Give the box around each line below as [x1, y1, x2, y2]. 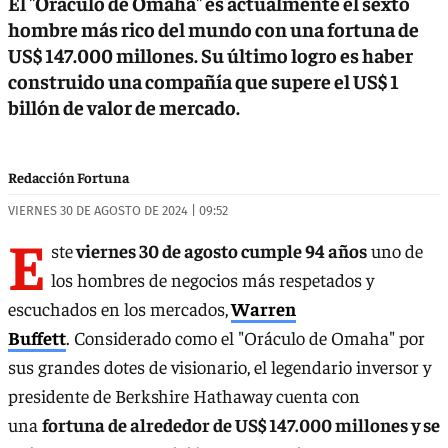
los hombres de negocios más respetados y [51, 268, 374, 292]
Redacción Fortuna [8, 167, 129, 186]
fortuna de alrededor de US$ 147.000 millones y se [42, 413, 440, 437]
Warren [231, 297, 296, 321]
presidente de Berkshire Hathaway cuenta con [8, 384, 360, 408]
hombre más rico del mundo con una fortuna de [8, 15, 419, 41]
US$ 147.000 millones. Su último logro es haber [8, 41, 413, 67]
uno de [367, 239, 423, 263]
